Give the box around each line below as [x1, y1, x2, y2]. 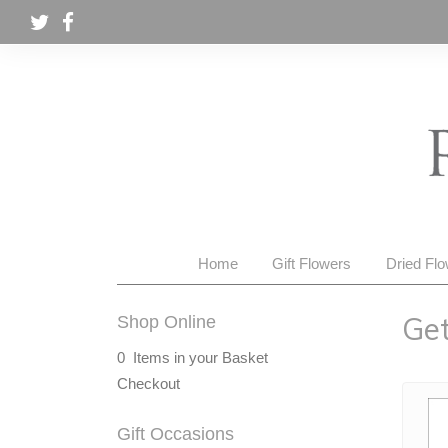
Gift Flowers [272, 255, 352, 272]
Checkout [117, 375, 180, 392]
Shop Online [117, 312, 216, 332]
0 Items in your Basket [117, 349, 268, 366]
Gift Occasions [117, 424, 234, 444]
